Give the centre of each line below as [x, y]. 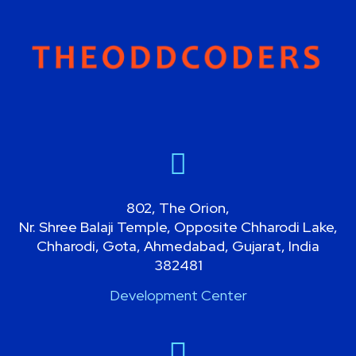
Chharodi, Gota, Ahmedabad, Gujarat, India [178, 246]
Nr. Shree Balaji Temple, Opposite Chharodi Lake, [178, 226]
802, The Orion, [178, 207]
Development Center [178, 295]
